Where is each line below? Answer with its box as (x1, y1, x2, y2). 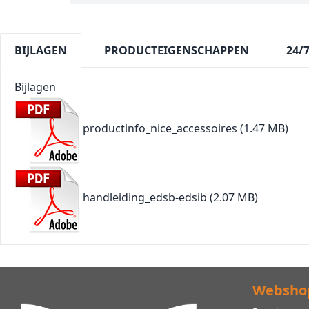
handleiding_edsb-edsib (83, 190, 207, 206)
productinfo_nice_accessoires (83, 121, 237, 137)
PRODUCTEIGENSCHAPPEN (104, 43, 249, 59)
